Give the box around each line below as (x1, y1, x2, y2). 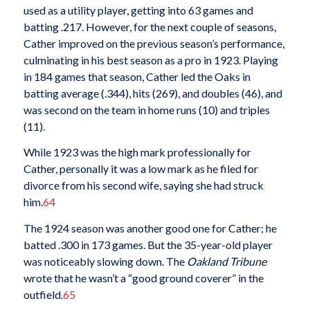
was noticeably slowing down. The (23, 255, 187, 268)
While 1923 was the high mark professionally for (23, 145, 251, 159)
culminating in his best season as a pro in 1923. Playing (23, 53, 278, 66)
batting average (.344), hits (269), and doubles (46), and (23, 86, 282, 100)
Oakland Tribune (186, 255, 266, 268)
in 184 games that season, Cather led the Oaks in (23, 69, 250, 83)
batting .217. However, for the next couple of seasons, (23, 19, 276, 33)
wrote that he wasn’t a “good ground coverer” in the (23, 271, 264, 285)
